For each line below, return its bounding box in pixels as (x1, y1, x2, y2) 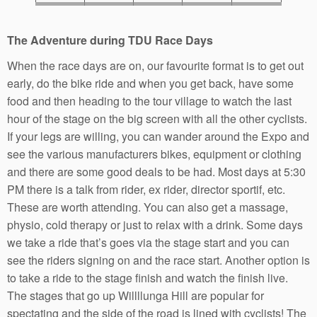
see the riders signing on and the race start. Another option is (7, 251, 310, 268)
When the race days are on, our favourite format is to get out (7, 57, 304, 74)
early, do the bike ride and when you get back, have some (7, 74, 294, 91)
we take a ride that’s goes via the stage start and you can (7, 234, 289, 250)
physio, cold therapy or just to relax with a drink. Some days (7, 216, 303, 233)
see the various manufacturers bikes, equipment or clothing (7, 145, 301, 162)
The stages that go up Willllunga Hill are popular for (7, 287, 264, 304)
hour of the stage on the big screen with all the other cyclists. (7, 110, 307, 127)
